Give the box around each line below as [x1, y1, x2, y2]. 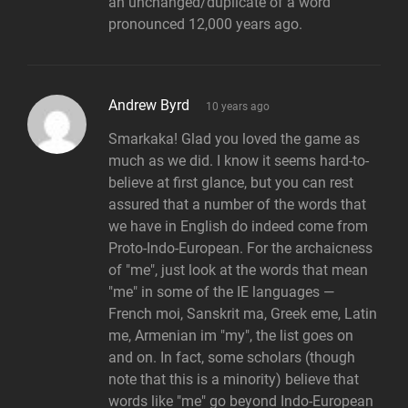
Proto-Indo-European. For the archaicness [108, 240, 372, 258]
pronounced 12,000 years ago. [108, 15, 302, 33]
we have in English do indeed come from [108, 218, 368, 236]
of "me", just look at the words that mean [108, 261, 368, 280]
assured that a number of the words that [108, 196, 366, 214]
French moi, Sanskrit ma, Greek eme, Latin [108, 305, 377, 323]
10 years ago [206, 99, 270, 113]
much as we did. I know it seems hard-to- [108, 152, 369, 170]
